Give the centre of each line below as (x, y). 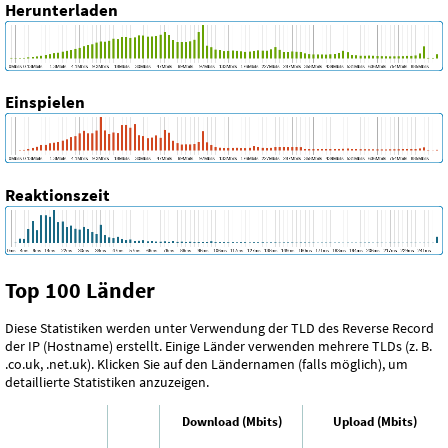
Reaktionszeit (57, 194)
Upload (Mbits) (375, 422)
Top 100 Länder (80, 291)
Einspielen (45, 102)
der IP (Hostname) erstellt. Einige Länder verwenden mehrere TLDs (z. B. (218, 345)
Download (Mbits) (232, 422)
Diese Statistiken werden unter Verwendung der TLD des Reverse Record (219, 327)
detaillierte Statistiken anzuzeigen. (107, 381)
